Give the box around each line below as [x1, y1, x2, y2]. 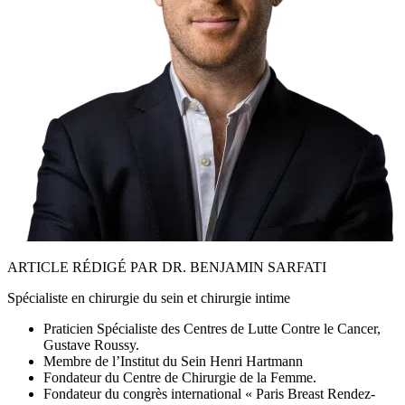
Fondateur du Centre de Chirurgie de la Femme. [43, 370, 316, 385]
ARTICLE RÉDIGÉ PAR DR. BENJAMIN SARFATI [7, 259, 326, 275]
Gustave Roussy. [43, 337, 139, 353]
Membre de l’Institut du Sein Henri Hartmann [43, 353, 303, 369]
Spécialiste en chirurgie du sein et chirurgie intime [7, 290, 290, 306]
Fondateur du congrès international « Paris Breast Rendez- [43, 386, 375, 401]
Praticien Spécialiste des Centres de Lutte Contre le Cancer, [43, 321, 381, 336]
